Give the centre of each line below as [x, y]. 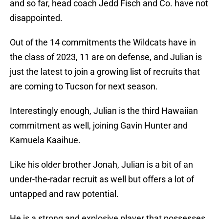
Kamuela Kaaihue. [45, 140]
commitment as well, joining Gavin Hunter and [99, 126]
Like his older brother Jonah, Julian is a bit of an [101, 165]
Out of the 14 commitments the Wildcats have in [103, 43]
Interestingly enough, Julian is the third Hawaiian [104, 111]
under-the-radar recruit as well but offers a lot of [102, 179]
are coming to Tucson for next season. [84, 87]
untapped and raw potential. [64, 194]
